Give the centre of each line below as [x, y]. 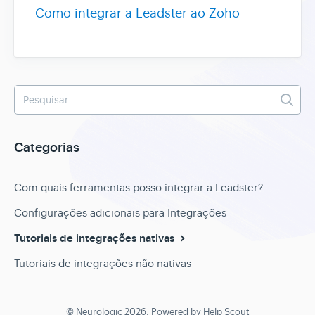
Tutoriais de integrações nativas [96, 238]
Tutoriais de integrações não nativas [103, 263]
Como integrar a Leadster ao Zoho [137, 13]
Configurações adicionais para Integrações [120, 213]
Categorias [47, 148]
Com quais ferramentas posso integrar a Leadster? [139, 187]
